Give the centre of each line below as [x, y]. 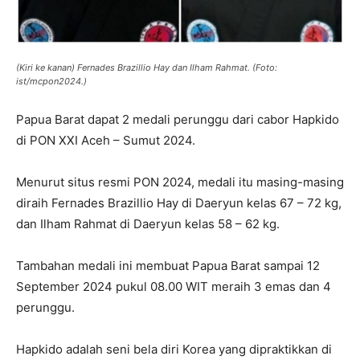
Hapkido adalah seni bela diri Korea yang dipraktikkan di [174, 349]
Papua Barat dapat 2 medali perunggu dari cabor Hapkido [178, 119]
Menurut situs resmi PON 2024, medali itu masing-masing [180, 182]
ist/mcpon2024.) [51, 81]
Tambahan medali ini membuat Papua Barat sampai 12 [168, 265]
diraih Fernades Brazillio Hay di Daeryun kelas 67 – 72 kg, [179, 202]
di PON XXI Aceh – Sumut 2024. [106, 140]
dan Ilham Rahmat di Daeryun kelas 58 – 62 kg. [148, 223]
